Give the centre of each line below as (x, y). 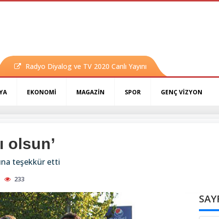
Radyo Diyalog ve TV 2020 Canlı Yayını (86, 66)
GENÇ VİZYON (182, 92)
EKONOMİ (42, 92)
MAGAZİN (90, 92)
